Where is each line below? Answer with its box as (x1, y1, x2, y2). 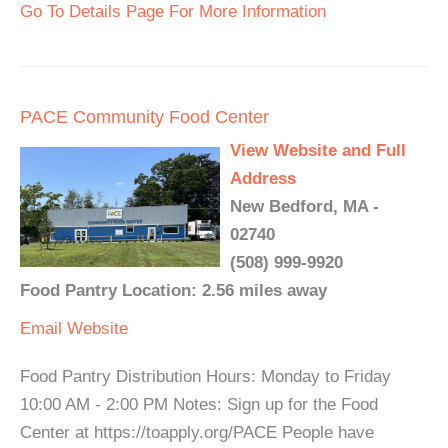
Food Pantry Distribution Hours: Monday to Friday (20, 367, 391, 387)
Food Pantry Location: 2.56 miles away (20, 281, 327, 301)
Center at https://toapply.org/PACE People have (20, 423, 374, 443)
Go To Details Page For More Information (20, 2, 326, 22)
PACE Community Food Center (20, 107, 269, 128)
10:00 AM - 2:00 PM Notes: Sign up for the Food (20, 395, 378, 415)
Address (230, 169, 296, 189)
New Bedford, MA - (230, 197, 379, 217)
